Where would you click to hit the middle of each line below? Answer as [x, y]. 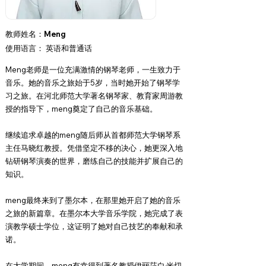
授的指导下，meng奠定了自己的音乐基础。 [81, 109]
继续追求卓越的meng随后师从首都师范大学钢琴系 [93, 135]
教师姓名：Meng [36, 34]
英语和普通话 [68, 48]
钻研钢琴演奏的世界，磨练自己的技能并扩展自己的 [94, 161]
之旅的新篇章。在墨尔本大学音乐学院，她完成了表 [94, 213]
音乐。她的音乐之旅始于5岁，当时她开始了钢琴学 [93, 83]
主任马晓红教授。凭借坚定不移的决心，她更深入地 [94, 148]
